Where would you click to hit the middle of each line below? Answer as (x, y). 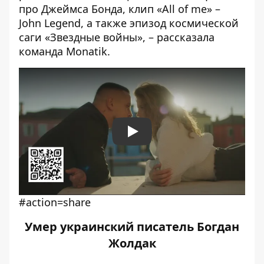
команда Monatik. (65, 51)
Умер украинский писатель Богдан (132, 227)
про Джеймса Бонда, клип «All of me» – (120, 9)
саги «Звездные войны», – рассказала (117, 37)
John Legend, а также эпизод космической (129, 23)
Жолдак (132, 243)
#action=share (55, 202)
